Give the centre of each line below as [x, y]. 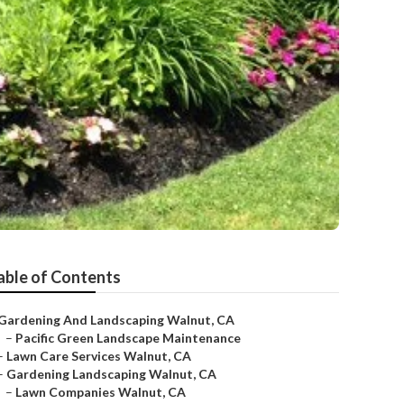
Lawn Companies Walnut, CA [101, 392]
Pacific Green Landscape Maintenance [128, 338]
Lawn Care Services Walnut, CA [99, 356]
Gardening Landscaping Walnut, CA [111, 374]
